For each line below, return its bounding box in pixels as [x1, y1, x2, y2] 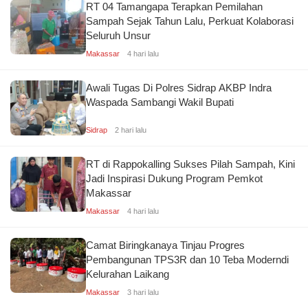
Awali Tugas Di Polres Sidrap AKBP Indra [86, 81, 272, 93]
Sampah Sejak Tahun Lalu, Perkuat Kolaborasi [86, 14, 294, 27]
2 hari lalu [115, 125, 146, 134]
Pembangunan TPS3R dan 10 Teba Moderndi [86, 253, 289, 265]
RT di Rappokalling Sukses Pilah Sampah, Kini [86, 157, 295, 170]
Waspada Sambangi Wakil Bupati [86, 96, 234, 108]
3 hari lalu [127, 287, 159, 296]
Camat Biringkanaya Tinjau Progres [86, 239, 245, 251]
